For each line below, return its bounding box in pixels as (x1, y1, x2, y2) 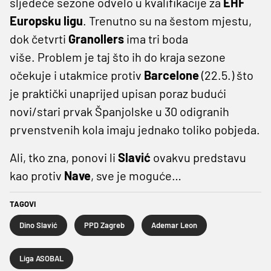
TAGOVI (10, 198, 36, 209)
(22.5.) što (199, 67, 253, 82)
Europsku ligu (10, 13, 83, 28)
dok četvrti (10, 31, 68, 46)
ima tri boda (124, 31, 188, 46)
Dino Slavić (19, 220, 57, 230)
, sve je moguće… (91, 168, 181, 183)
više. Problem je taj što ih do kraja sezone (10, 49, 226, 64)
